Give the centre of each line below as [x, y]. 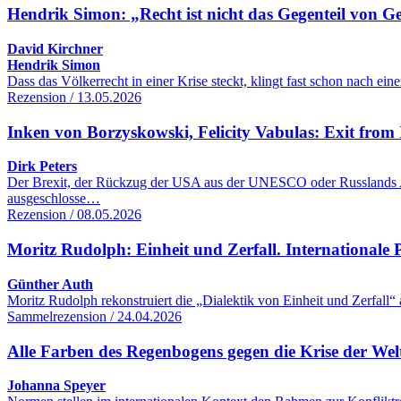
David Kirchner [55, 49]
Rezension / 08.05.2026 [74, 215]
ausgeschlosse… [54, 199]
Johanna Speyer [56, 386]
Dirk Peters [42, 166]
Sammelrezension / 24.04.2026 [94, 316]
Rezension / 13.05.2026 [74, 97]
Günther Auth [50, 284]
